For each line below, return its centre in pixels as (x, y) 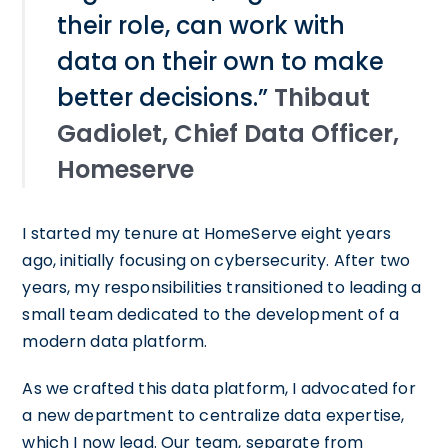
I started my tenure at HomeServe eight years (206, 233)
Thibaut (322, 97)
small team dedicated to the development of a (210, 314)
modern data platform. (115, 341)
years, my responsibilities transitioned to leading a (222, 287)
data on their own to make (221, 61)
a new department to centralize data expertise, (213, 415)
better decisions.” (166, 97)
